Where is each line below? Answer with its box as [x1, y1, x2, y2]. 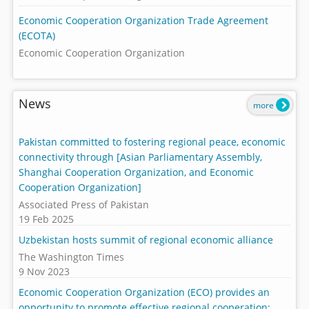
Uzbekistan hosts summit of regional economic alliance [19, 233, 274, 247]
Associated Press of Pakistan [19, 197, 150, 211]
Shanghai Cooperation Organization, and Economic [19, 166, 255, 179]
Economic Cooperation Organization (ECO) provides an [19, 286, 270, 299]
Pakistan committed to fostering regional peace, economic [19, 135, 286, 149]
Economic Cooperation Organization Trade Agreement [19, 14, 269, 28]
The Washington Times [19, 250, 125, 263]
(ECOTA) [19, 29, 56, 43]
